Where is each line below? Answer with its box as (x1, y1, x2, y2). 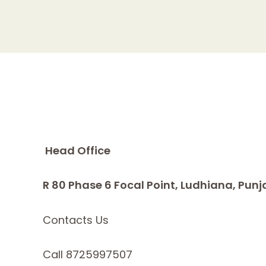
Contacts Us (43, 212, 109, 227)
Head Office (43, 142, 110, 158)
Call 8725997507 (43, 247, 132, 262)
